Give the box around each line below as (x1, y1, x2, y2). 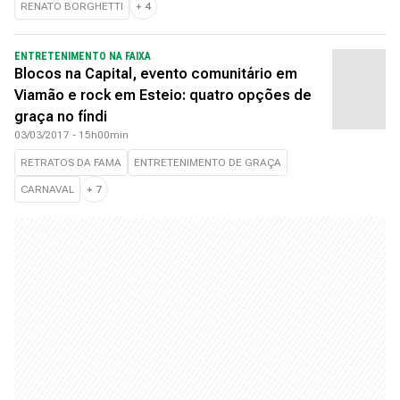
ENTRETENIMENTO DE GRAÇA (134, 156, 281, 169)
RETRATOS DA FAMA (21, 156, 121, 169)
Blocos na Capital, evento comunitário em (14, 65, 297, 82)
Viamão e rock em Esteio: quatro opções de (14, 87, 312, 104)
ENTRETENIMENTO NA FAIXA (14, 50, 151, 62)
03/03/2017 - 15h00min (14, 129, 129, 141)
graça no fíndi (14, 108, 107, 125)
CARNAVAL (21, 183, 74, 196)
